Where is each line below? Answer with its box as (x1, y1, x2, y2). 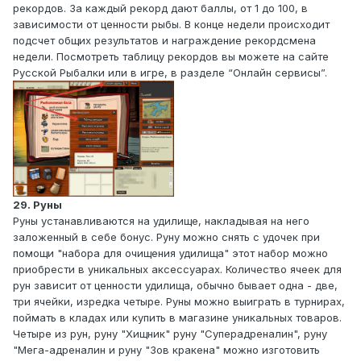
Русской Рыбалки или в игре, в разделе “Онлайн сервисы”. (13, 66, 327, 80)
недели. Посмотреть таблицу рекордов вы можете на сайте (13, 50, 329, 64)
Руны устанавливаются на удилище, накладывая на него (13, 214, 309, 227)
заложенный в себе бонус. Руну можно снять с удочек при (13, 230, 320, 243)
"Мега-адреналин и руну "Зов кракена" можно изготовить (13, 342, 320, 356)
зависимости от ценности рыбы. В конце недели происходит (13, 18, 330, 31)
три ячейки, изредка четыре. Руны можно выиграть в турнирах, (13, 294, 345, 308)
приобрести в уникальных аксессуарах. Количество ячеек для (13, 262, 342, 276)
